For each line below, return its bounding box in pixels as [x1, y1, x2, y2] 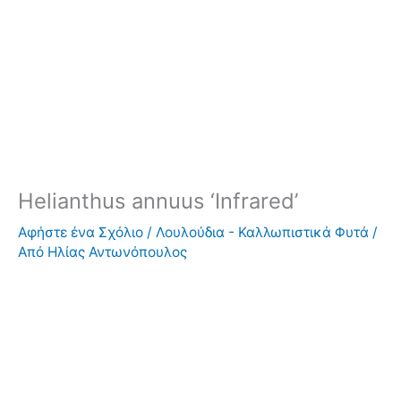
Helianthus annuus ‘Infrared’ [18, 187, 298, 214]
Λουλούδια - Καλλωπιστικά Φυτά [156, 223, 369, 241]
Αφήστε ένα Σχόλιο [18, 223, 143, 241]
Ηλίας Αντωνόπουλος [47, 243, 187, 260]
